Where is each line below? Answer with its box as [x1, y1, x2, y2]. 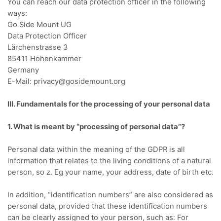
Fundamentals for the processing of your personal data [16, 99, 210, 109]
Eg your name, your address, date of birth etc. [54, 167, 214, 177]
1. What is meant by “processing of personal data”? [7, 122, 185, 131]
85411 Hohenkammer [7, 54, 81, 63]
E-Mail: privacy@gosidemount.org [7, 76, 125, 86]
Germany [7, 65, 39, 74]
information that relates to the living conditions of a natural [7, 156, 211, 165]
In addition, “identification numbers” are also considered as [7, 190, 213, 199]
